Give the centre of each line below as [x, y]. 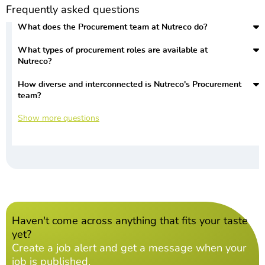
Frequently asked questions [73, 9]
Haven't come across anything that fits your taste [130, 220]
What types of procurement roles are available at [113, 51]
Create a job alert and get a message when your [129, 247]
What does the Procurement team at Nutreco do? [112, 28]
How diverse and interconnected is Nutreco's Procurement [130, 85]
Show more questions [59, 118]
